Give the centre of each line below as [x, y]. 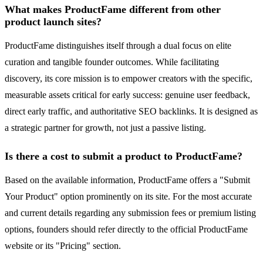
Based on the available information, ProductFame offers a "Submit [127, 180]
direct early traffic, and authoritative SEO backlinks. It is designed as [131, 112]
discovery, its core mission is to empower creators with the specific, [129, 79]
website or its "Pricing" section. [63, 246]
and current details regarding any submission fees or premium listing [130, 213]
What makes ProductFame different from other [113, 10]
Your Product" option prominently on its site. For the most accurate [128, 197]
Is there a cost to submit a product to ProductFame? [124, 156]
